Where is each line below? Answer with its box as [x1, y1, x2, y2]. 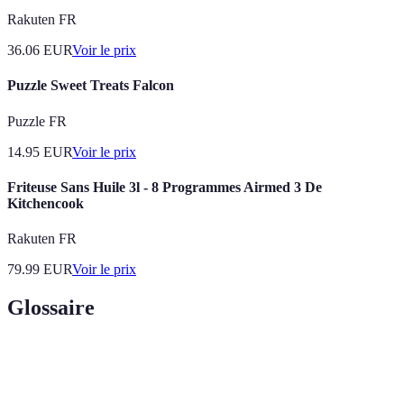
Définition [119, 356, 174, 371]
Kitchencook [7, 195, 84, 211]
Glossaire [7, 296, 95, 320]
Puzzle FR [7, 113, 67, 129]
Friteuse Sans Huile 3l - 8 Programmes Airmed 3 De [7, 179, 322, 195]
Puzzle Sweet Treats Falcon [7, 78, 174, 94]
